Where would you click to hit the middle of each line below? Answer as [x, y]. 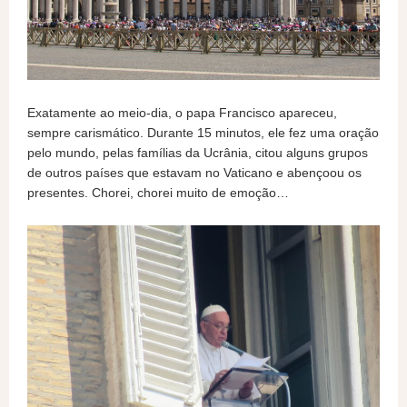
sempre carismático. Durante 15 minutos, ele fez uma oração [203, 133]
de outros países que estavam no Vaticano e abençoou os [194, 173]
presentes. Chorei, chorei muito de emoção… [158, 193]
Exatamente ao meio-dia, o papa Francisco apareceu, [182, 113]
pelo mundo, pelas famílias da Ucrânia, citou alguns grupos [198, 153]
